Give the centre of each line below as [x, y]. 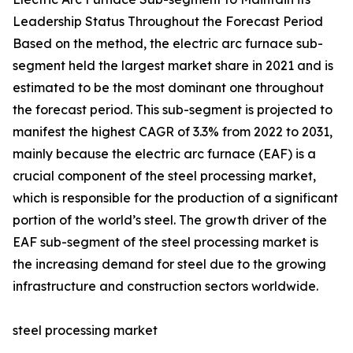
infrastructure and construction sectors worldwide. [165, 286]
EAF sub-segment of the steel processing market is [165, 242]
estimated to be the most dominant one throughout [168, 88]
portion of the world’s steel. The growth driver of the [170, 220]
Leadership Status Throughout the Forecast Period [168, 22]
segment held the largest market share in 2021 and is [173, 66]
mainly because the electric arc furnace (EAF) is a [164, 154]
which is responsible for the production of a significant [175, 198]
